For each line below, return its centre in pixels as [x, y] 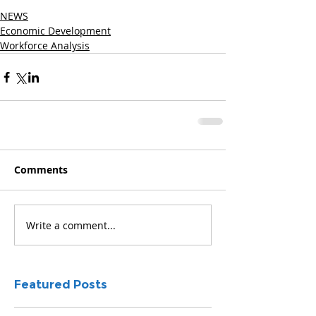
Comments [41, 170]
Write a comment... [71, 225]
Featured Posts [61, 285]
